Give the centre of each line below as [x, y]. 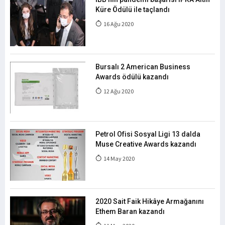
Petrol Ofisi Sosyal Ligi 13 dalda [148, 134]
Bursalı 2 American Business [143, 67]
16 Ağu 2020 [118, 24]
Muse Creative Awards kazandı [146, 144]
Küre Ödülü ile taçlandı [133, 10]
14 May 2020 [119, 158]
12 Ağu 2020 [118, 91]
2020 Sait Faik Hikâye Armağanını [150, 201]
